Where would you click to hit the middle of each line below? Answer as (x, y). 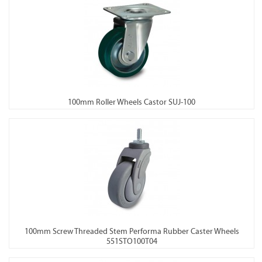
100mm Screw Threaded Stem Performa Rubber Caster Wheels (132, 231)
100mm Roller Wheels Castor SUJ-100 (132, 102)
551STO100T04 (132, 241)
